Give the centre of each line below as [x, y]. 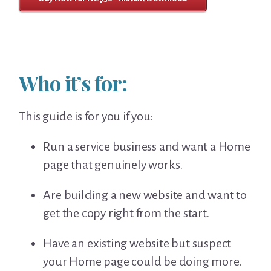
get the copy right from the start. [126, 213]
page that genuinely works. [113, 165]
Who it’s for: [73, 83]
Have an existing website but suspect [137, 243]
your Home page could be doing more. [142, 262]
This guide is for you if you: [86, 116]
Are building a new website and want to [145, 195]
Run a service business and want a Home [147, 147]
